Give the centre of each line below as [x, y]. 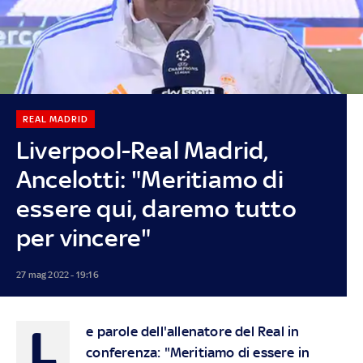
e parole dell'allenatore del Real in [193, 331]
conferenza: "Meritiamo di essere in [198, 352]
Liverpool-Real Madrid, [142, 150]
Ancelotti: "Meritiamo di [149, 179]
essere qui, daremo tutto [156, 208]
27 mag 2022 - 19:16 [57, 274]
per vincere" [83, 237]
